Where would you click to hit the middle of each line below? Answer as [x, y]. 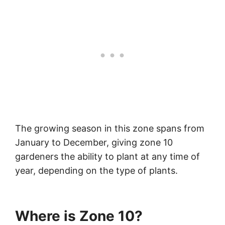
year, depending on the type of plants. [96, 171]
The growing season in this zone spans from [110, 128]
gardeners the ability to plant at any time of [107, 156]
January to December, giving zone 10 [94, 142]
